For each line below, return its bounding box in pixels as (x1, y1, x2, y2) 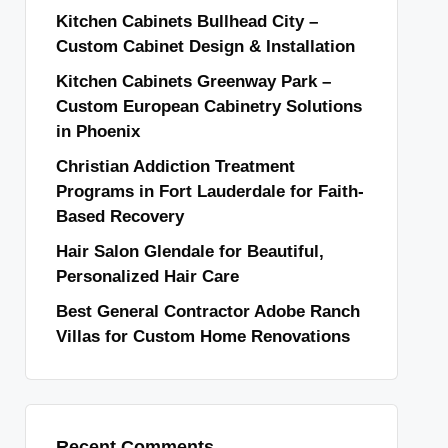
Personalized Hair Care (55, 267, 239, 286)
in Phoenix (55, 122, 140, 141)
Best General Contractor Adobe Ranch (55, 302, 360, 321)
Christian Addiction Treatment (55, 157, 295, 176)
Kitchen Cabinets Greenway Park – (55, 72, 331, 91)
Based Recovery (55, 207, 184, 226)
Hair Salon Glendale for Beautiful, (55, 242, 324, 261)
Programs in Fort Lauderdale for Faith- (55, 182, 364, 201)
